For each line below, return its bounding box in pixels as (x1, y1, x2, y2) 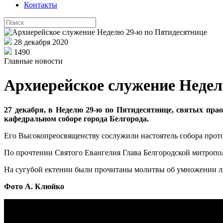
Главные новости (4, 57, 63, 65)
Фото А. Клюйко (4, 182, 66, 191)
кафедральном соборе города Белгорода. (4, 114, 151, 123)
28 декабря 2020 (14, 38, 68, 46)
